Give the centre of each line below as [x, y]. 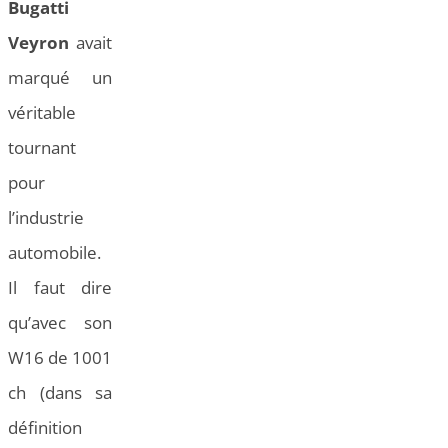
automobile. [54, 253]
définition [45, 428]
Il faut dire [60, 288]
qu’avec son [60, 323]
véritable [42, 113]
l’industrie [46, 218]
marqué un [60, 78]
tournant [42, 148]
